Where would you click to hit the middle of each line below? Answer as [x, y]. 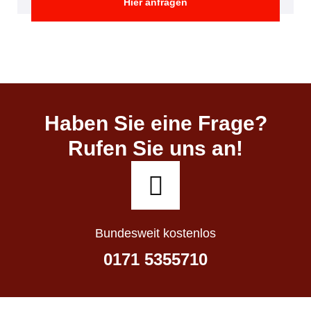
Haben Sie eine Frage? [155, 123]
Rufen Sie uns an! [155, 148]
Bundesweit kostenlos [155, 233]
